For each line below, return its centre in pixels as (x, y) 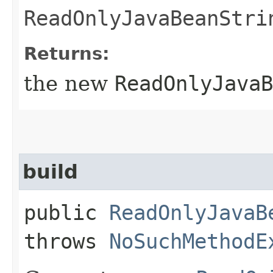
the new (69, 84)
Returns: (67, 54)
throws (66, 242)
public (66, 213)
